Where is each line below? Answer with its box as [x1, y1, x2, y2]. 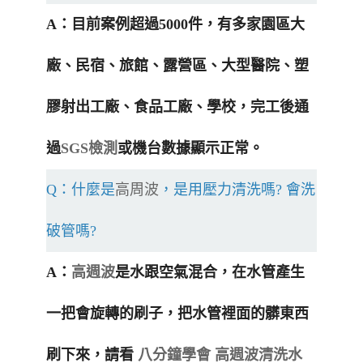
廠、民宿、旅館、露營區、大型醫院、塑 [46, 58, 309, 75]
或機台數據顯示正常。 [117, 140, 263, 157]
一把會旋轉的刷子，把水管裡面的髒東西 [46, 305, 309, 322]
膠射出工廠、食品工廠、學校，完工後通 [46, 99, 309, 116]
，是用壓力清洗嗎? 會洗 [159, 181, 315, 199]
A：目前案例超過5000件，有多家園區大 [46, 16, 305, 33]
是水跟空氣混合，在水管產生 [115, 264, 305, 281]
